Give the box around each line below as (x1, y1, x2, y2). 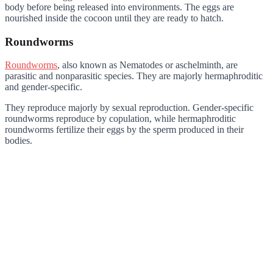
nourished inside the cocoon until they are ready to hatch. (5, 12, 224, 23)
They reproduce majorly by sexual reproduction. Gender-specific (5, 102, 253, 113)
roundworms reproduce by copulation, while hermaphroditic (5, 113, 236, 124)
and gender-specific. (5, 82, 82, 93)
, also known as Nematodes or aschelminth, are (57, 60, 238, 71)
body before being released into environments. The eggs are (5, 1, 234, 12)
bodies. (5, 135, 32, 146)
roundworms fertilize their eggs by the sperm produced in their (5, 124, 244, 135)
